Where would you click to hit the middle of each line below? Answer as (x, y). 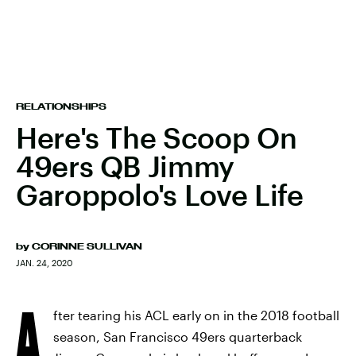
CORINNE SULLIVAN (87, 246)
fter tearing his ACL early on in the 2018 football (196, 315)
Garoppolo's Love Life (160, 195)
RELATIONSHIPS (61, 106)
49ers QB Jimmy (125, 166)
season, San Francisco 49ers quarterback (178, 337)
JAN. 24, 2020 (44, 263)
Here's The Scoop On (157, 137)
